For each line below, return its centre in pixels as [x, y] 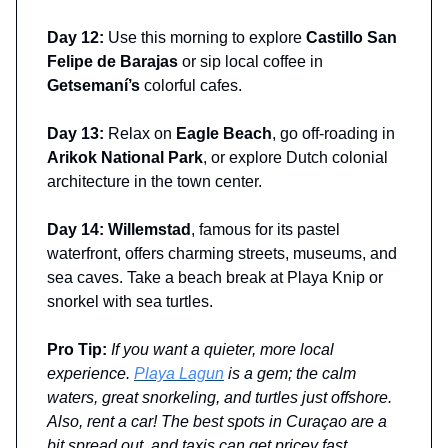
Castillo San [351, 37]
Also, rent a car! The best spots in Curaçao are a [217, 421]
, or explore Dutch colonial [295, 157]
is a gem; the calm [290, 373]
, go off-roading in [333, 133]
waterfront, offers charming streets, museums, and [222, 253]
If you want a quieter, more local [220, 349]
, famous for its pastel [265, 229]
